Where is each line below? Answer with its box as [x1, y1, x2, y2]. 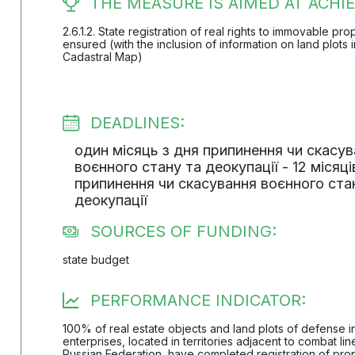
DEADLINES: [90, 113, 185, 132]
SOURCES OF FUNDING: [90, 222, 277, 241]
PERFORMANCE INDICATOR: [90, 291, 306, 310]
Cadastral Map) [62, 50, 143, 63]
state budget [62, 253, 129, 266]
